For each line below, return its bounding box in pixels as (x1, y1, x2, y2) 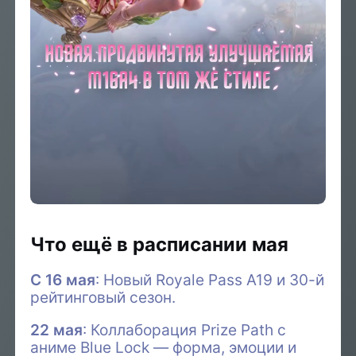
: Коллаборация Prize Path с (83, 320, 287, 340)
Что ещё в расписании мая (30, 233, 289, 257)
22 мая (30, 320, 83, 340)
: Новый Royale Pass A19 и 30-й (95, 270, 325, 290)
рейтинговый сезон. (30, 288, 176, 308)
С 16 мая (30, 270, 96, 290)
